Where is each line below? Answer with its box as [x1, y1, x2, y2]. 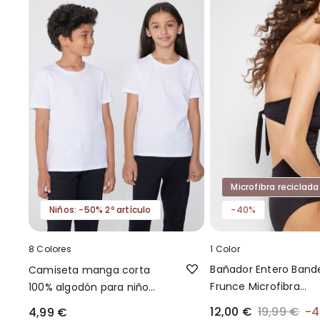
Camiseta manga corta [29, 263, 150, 278]
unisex [29, 297, 61, 312]
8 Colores [29, 243, 71, 256]
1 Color [210, 243, 240, 256]
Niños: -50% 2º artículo [49, 204, 151, 216]
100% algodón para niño [29, 280, 149, 295]
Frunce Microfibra [210, 279, 300, 294]
